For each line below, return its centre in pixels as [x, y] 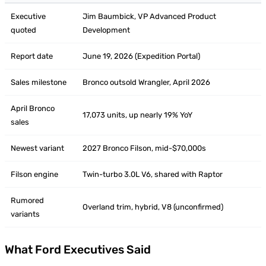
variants [25, 214]
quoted [23, 30]
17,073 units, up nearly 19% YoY [137, 115]
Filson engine [34, 175]
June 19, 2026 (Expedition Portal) [141, 56]
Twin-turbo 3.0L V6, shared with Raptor [153, 175]
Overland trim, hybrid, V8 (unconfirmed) [153, 207]
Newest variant [37, 148]
